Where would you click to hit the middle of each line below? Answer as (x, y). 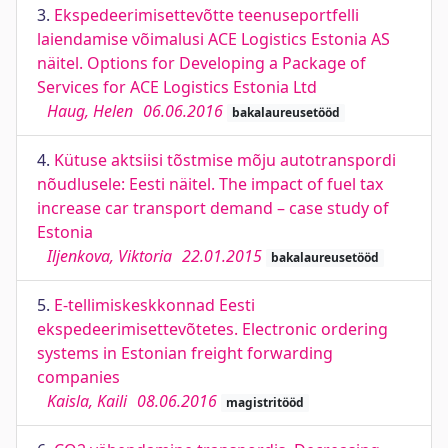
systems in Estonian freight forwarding (185, 353)
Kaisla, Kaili (87, 401)
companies (78, 377)
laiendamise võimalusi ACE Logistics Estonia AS (213, 39)
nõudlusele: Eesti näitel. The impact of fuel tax (210, 184)
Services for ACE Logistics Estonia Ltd (177, 87)
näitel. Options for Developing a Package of (201, 63)
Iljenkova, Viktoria (109, 256)
